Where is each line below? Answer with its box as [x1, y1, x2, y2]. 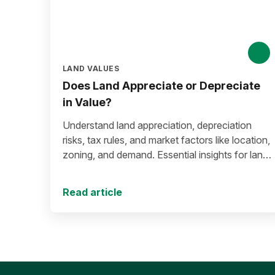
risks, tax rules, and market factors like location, [63, 134, 270, 146]
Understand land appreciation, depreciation [63, 119, 252, 131]
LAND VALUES [63, 64, 120, 73]
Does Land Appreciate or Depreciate [63, 79, 260, 92]
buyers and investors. [63, 163, 157, 176]
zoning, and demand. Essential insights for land [63, 149, 268, 161]
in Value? [63, 96, 112, 109]
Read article [63, 186, 122, 198]
